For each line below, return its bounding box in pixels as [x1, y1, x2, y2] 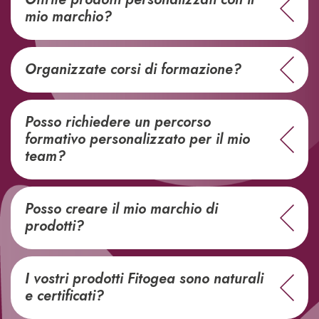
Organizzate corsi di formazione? [25, 58, 241, 80]
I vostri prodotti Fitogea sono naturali [25, 268, 263, 289]
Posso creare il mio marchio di [25, 198, 218, 219]
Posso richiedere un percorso [25, 111, 211, 132]
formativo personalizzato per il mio [25, 128, 250, 150]
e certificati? [25, 285, 104, 306]
